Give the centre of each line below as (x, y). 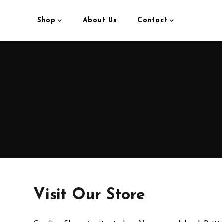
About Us (100, 21)
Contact (154, 21)
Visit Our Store (89, 195)
